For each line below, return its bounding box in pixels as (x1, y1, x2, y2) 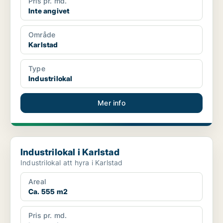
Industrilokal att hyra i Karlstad (20, 158, 123, 167)
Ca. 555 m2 (28, 187, 68, 196)
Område (28, 30, 56, 39)
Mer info (98, 99, 125, 108)
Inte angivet (28, 6, 70, 15)
